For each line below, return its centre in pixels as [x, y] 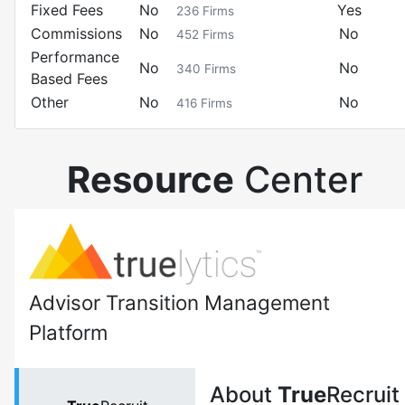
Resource [150, 179]
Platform [68, 332]
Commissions [76, 33]
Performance [75, 57]
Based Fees [69, 79]
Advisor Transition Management [179, 302]
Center [298, 179]
